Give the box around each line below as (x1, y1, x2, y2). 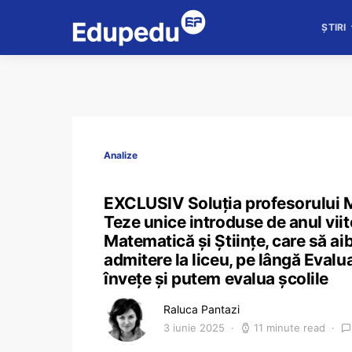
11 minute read (254, 321, 325, 334)
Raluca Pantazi (163, 302, 240, 316)
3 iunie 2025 (163, 321, 225, 334)
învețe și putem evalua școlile (104, 269, 328, 288)
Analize (104, 149, 137, 161)
